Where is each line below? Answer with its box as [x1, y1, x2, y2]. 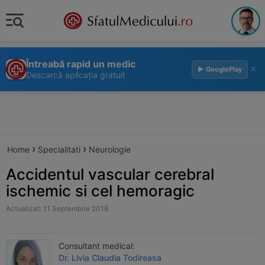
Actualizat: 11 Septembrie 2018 [6, 204, 108, 213]
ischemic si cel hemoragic [6, 182, 195, 200]
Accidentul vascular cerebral [6, 165, 214, 183]
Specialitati [38, 144, 80, 154]
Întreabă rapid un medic [26, 58, 135, 70]
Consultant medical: [59, 241, 135, 251]
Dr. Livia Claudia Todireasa [59, 253, 161, 263]
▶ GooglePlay [198, 64, 242, 73]
